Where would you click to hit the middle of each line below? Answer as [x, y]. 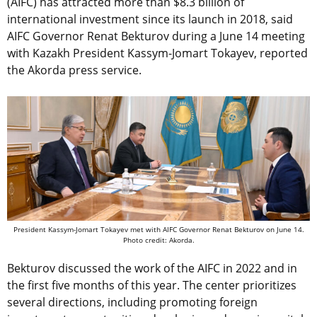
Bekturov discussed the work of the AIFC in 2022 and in [152, 268]
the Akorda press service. [74, 70]
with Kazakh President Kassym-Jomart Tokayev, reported [157, 53]
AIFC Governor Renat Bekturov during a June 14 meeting [156, 36]
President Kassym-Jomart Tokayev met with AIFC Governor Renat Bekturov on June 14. [158, 229]
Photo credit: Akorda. [158, 240]
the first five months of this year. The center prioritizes [152, 285]
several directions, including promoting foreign [132, 302]
